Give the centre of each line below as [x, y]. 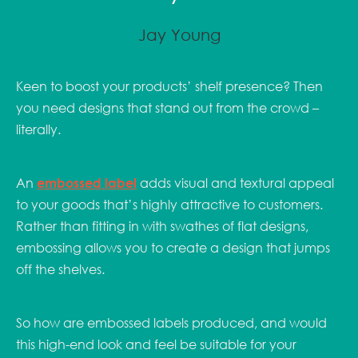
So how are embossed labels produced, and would [171, 323]
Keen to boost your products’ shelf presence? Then [169, 86]
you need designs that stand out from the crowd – [167, 108]
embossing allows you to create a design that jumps [173, 248]
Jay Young [179, 34]
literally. [40, 129]
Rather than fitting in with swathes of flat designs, [162, 226]
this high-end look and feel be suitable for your [156, 344]
